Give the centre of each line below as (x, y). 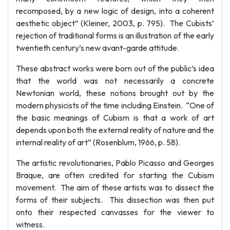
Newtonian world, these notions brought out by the (115, 93)
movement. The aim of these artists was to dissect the (115, 187)
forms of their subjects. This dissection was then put (115, 200)
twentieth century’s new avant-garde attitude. (98, 48)
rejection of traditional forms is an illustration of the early (115, 35)
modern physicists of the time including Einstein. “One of (115, 105)
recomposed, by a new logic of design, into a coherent (115, 11)
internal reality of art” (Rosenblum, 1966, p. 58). (98, 142)
